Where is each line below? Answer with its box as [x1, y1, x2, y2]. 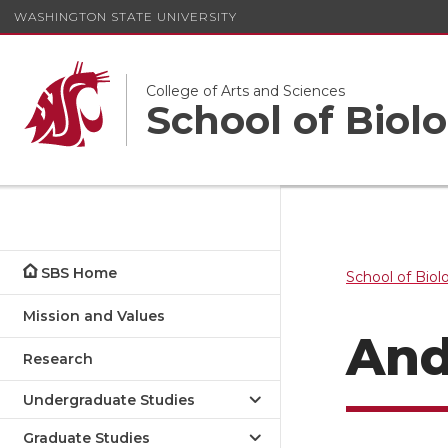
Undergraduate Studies [23, 391, 195, 409]
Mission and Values [23, 307, 165, 325]
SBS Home [41, 264, 118, 282]
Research [23, 350, 93, 368]
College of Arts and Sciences [146, 81, 345, 100]
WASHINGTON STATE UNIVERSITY [14, 8, 237, 24]
